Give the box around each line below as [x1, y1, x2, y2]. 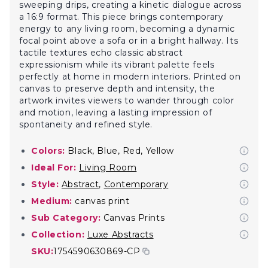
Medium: [31, 196, 72, 206]
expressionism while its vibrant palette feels [19, 59, 215, 70]
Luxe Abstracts [87, 229, 154, 240]
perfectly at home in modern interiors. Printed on [19, 71, 241, 82]
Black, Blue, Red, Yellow [68, 145, 174, 156]
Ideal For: [31, 162, 77, 173]
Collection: [31, 229, 85, 240]
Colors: [31, 145, 65, 156]
